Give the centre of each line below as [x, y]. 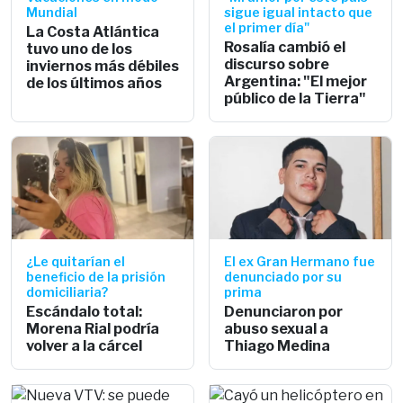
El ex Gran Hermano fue [300, 261]
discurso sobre [277, 64]
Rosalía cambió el [285, 47]
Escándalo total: [84, 311]
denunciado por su [283, 276]
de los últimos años [94, 83]
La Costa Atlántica [93, 31]
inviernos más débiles [103, 66]
